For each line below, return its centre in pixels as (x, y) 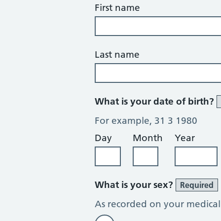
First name (117, 8)
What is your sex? (135, 185)
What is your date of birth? (156, 101)
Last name (117, 55)
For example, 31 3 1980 (146, 121)
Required (197, 185)
